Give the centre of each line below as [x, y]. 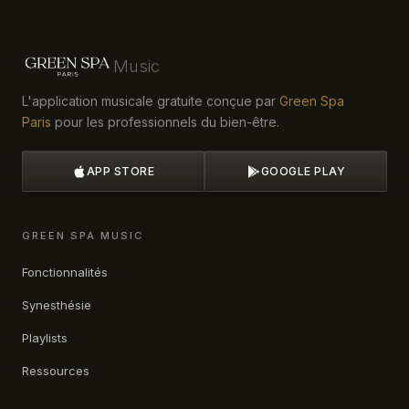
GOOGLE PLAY [303, 171]
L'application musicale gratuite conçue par [151, 101]
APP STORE [121, 171]
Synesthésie [57, 305]
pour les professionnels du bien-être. [165, 122]
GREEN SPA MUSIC [83, 236]
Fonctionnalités [65, 272]
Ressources [56, 371]
